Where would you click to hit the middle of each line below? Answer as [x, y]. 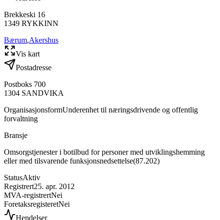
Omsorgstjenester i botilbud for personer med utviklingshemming [104, 152]
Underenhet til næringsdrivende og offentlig [130, 110]
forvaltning [21, 118]
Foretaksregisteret [31, 204]
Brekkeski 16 [25, 14]
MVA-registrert [27, 195]
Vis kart [28, 54]
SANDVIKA [43, 93]
